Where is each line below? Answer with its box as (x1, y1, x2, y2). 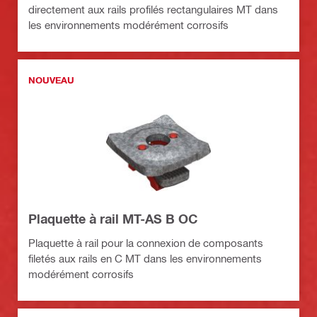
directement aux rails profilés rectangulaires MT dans (28, 3, 278, 16)
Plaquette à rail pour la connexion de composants (28, 236, 263, 250)
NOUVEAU (28, 74, 74, 86)
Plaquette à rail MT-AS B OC (28, 211, 197, 227)
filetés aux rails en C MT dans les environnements (28, 252, 262, 265)
